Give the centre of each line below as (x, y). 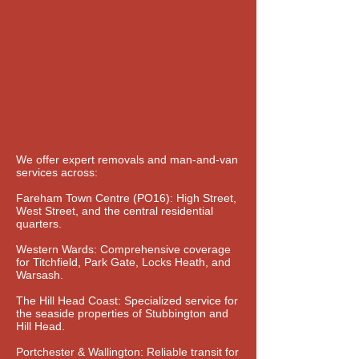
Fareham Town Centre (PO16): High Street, (126, 198)
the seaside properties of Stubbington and (122, 313)
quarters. (39, 224)
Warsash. (40, 275)
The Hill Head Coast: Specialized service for (127, 301)
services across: (57, 172)
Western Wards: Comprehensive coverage (123, 249)
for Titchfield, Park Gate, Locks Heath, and (123, 262)
